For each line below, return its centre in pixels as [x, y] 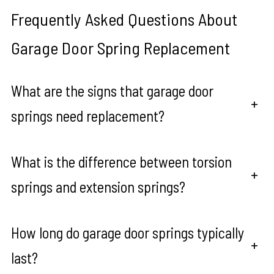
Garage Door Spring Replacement [120, 48]
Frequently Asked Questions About [124, 19]
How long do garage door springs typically [127, 232]
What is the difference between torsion [121, 162]
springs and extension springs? [98, 187]
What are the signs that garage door [112, 91]
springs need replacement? [87, 116]
